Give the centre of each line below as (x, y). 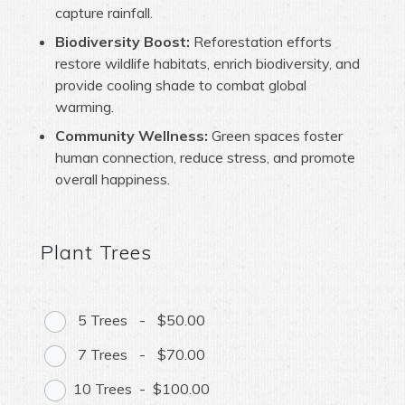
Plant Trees (96, 251)
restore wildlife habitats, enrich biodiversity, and (207, 63)
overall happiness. (112, 179)
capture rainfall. (104, 12)
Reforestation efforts (260, 41)
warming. (84, 106)
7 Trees (102, 355)
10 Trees (102, 389)
